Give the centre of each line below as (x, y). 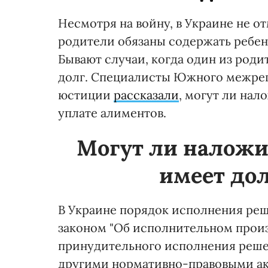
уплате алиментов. (112, 113)
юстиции (86, 95)
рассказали (146, 95)
